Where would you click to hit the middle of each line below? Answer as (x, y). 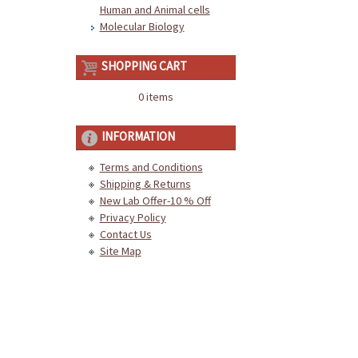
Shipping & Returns (145, 184)
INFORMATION (138, 136)
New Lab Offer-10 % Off (155, 201)
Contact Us (125, 234)
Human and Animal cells (155, 10)
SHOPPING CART (144, 66)
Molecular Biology (142, 26)
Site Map (120, 251)
